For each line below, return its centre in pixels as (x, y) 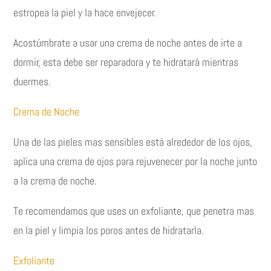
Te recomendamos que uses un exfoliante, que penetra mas (134, 211)
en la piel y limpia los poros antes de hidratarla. (109, 230)
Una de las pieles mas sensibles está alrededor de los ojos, (133, 142)
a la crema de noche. (55, 181)
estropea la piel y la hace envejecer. (85, 13)
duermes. (32, 82)
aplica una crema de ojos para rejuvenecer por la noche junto (135, 162)
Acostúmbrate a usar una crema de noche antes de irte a (128, 43)
